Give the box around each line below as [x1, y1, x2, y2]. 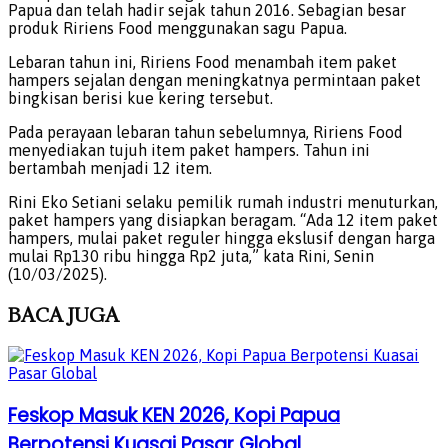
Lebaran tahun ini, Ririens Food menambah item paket [8, 53, 397, 72]
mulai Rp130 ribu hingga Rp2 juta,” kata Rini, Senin [8, 247, 374, 266]
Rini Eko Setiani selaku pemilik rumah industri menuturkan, [8, 193, 438, 212]
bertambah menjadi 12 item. [8, 159, 212, 178]
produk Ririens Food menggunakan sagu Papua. [8, 19, 347, 38]
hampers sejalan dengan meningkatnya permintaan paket [8, 71, 421, 90]
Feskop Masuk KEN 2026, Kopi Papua [8, 401, 340, 429]
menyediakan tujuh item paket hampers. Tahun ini [8, 141, 370, 160]
